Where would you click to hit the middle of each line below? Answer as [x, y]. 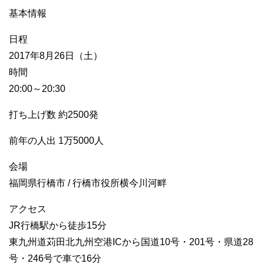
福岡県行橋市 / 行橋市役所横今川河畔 [88, 183]
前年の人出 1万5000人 [56, 140]
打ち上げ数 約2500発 [54, 114]
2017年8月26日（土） [56, 55]
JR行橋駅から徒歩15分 [58, 225]
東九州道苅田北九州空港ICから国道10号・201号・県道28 [131, 242]
